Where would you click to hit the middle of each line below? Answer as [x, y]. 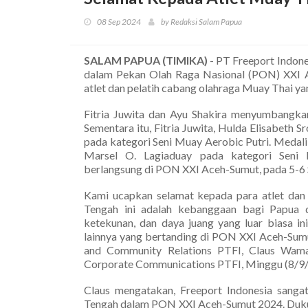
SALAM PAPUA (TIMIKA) [146, 60]
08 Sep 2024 [119, 21]
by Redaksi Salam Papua [201, 21]
